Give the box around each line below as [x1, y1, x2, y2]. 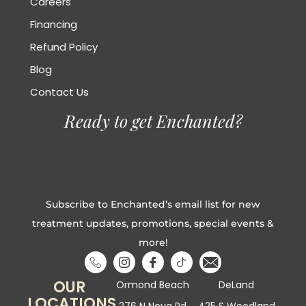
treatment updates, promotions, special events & [32, 217, 274, 229]
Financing [29, 16, 77, 31]
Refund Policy [29, 39, 98, 54]
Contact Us [29, 84, 89, 99]
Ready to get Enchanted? [64, 109, 242, 132]
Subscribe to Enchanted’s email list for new [46, 197, 260, 210]
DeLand [219, 278, 255, 292]
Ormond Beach [116, 278, 190, 292]
